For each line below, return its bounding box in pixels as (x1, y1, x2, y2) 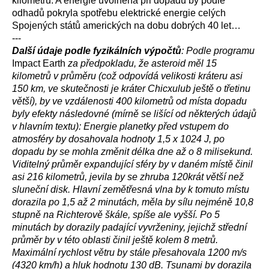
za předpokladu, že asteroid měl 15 (68, 58, 217, 68)
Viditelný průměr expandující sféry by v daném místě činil (12, 159, 253, 169)
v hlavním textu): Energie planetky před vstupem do (12, 121, 229, 131)
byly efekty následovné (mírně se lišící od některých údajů (12, 109, 256, 119)
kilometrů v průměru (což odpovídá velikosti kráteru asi (12, 71, 243, 81)
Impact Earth (12, 58, 65, 68)
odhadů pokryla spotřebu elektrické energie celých (12, 8, 226, 18)
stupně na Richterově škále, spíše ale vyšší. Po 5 (12, 210, 220, 220)
